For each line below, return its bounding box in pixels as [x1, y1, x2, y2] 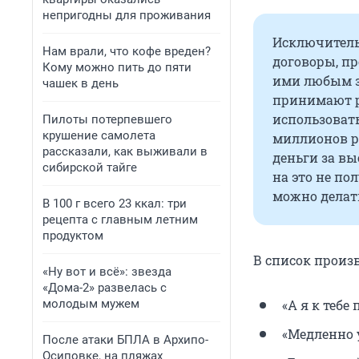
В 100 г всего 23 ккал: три [42, 196, 187, 211]
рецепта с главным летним [42, 212, 198, 227]
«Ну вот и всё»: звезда [42, 264, 171, 279]
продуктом [42, 228, 103, 243]
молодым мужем [42, 296, 139, 311]
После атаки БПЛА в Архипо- [42, 333, 208, 347]
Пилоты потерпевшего [42, 112, 172, 127]
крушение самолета [42, 128, 155, 143]
